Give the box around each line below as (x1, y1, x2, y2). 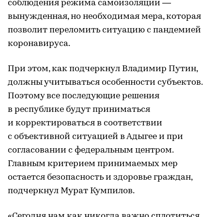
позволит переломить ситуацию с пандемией (8, 25, 201, 35)
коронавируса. (8, 39, 70, 48)
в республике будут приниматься (8, 105, 150, 114)
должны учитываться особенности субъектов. (8, 77, 202, 87)
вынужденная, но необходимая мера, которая (8, 12, 201, 21)
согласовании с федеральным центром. (8, 145, 173, 155)
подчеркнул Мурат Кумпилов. (8, 186, 135, 196)
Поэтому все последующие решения (8, 91, 159, 101)
